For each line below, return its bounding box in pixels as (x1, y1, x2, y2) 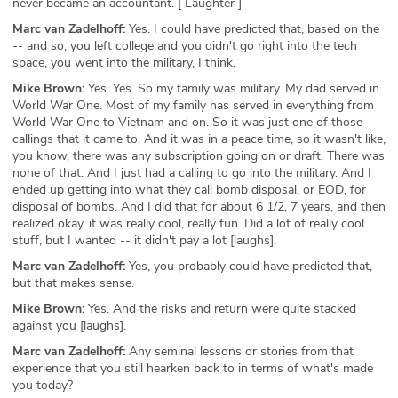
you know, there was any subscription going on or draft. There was (12, 147, 385, 165)
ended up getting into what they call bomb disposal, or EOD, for (12, 181, 366, 199)
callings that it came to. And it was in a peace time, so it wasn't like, (12, 131, 386, 148)
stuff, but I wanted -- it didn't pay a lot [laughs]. (12, 232, 276, 250)
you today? (12, 377, 73, 394)
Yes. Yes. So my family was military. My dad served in (84, 80, 379, 98)
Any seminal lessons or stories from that (125, 343, 354, 361)
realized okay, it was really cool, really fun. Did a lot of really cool (12, 215, 364, 233)
